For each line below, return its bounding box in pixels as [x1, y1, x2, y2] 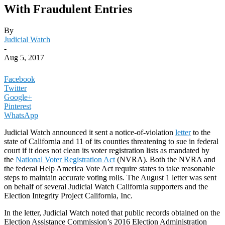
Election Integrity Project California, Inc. [4, 191, 133, 200]
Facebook [4, 74, 35, 83]
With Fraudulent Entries [4, 2, 132, 16]
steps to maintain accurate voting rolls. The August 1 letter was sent [4, 173, 216, 182]
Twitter [4, 83, 27, 92]
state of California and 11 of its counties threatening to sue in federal [4, 137, 218, 146]
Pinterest [4, 101, 31, 110]
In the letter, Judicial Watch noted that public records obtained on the [4, 208, 220, 217]
